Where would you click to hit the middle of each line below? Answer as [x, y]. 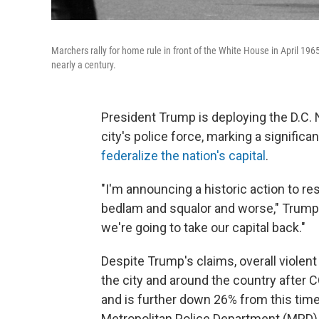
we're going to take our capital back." [203, 228]
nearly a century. [84, 65]
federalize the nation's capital [183, 156]
